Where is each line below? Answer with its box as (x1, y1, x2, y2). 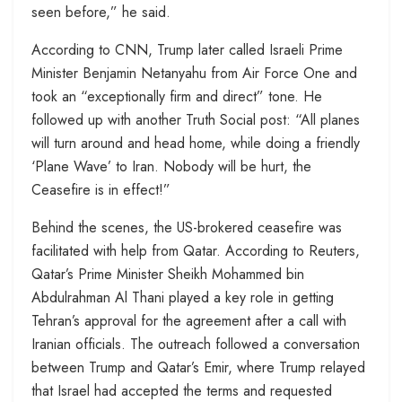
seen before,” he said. (31, 2, 170, 23)
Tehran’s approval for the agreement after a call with (31, 310, 346, 332)
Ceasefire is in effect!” (31, 179, 170, 201)
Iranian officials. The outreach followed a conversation (31, 334, 360, 355)
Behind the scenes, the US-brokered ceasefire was (31, 217, 342, 239)
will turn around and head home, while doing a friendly (31, 133, 360, 154)
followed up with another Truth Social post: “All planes (31, 109, 360, 131)
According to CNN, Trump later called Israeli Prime (31, 39, 343, 61)
